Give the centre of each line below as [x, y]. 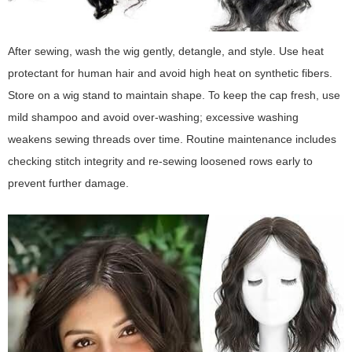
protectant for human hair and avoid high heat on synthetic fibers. [170, 73]
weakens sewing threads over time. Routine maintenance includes [172, 139]
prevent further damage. [68, 183]
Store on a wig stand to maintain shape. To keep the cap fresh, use [174, 95]
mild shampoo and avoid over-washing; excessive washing [153, 117]
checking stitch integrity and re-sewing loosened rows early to [160, 161]
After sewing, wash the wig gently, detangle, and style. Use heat [166, 51]
